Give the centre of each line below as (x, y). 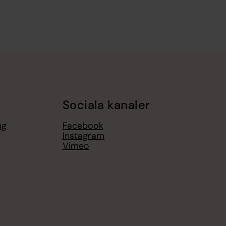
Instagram (83, 135)
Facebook (83, 125)
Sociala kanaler (106, 105)
